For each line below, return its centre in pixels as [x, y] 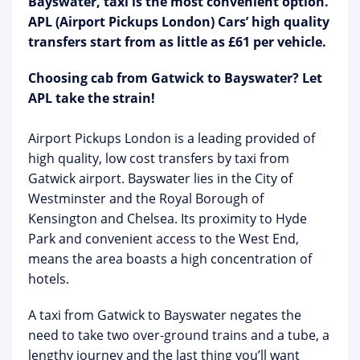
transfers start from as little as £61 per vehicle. [177, 42]
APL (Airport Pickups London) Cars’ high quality [179, 22]
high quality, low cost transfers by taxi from [159, 158]
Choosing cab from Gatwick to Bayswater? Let [175, 78]
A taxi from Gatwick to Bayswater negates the [165, 315]
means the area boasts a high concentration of [170, 259]
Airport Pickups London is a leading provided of [172, 138]
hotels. [49, 279]
